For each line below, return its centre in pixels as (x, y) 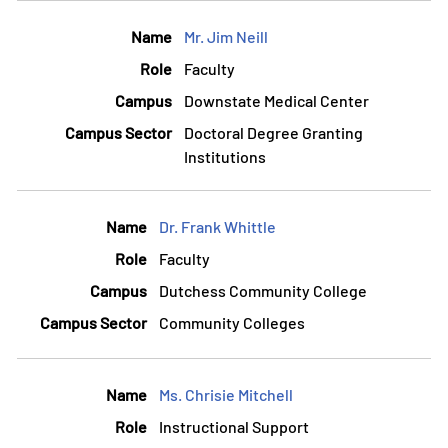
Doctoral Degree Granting (273, 133)
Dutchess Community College (263, 290)
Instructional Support (234, 427)
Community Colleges (232, 322)
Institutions (225, 157)
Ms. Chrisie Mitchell (226, 395)
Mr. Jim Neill (226, 37)
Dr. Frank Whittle (217, 226)
